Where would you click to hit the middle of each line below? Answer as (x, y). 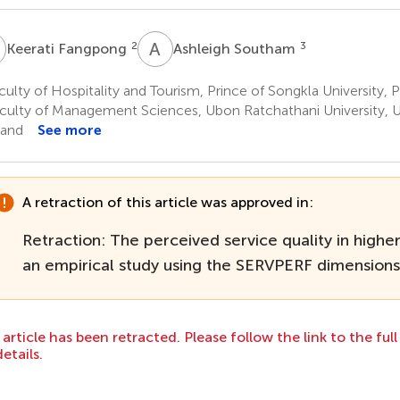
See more (69, 129)
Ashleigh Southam (236, 48)
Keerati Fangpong (68, 48)
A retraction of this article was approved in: (167, 202)
